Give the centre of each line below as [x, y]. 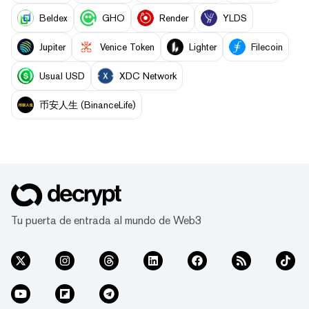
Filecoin [267, 47]
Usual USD [62, 76]
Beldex [53, 18]
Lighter [203, 47]
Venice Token [127, 47]
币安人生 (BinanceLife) [88, 104]
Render [174, 18]
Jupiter [52, 47]
